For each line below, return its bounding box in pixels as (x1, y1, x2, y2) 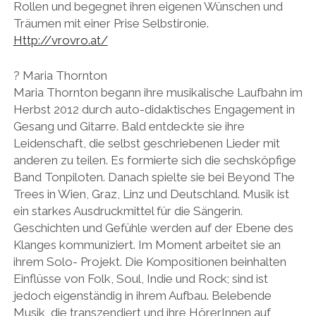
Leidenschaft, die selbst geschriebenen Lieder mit (13, 135, 280, 150)
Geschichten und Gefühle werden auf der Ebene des (13, 220, 293, 235)
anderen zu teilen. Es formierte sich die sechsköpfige (13, 152, 296, 167)
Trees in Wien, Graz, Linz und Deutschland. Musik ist (13, 186, 289, 201)
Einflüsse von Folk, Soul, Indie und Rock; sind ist (13, 271, 268, 286)
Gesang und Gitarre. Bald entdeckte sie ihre (13, 119, 245, 133)
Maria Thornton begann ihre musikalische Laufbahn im (13, 85, 303, 99)
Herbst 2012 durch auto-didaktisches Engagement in (13, 102, 295, 116)
